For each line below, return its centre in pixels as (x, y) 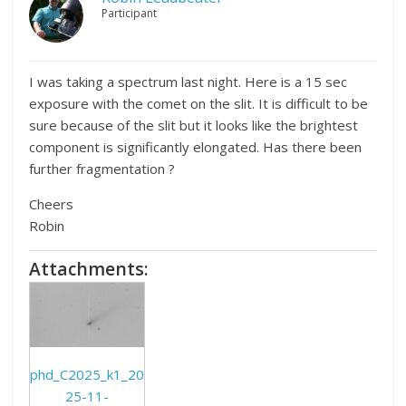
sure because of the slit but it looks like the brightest (194, 125)
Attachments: (89, 268)
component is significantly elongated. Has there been (196, 146)
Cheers (52, 203)
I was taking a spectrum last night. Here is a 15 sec (188, 81)
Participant (130, 13)
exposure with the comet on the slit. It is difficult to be (199, 103)
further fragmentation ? (102, 168)
